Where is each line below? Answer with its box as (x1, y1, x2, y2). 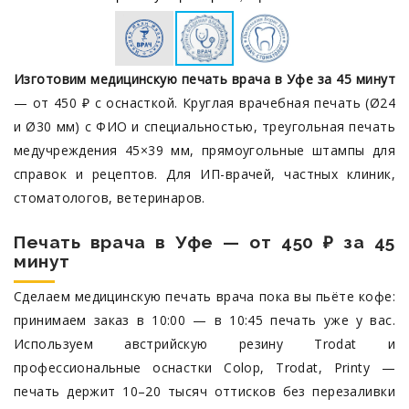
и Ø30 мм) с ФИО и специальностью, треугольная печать (14, 118, 395, 135)
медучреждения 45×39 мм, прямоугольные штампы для (14, 142, 395, 159)
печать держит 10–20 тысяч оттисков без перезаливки (14, 383, 395, 400)
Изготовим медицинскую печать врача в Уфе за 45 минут (14, 70, 395, 88)
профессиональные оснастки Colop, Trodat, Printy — (14, 359, 395, 376)
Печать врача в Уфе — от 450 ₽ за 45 (14, 232, 395, 253)
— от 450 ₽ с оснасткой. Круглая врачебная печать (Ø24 (14, 94, 395, 111)
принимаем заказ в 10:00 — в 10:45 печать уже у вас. (14, 311, 395, 329)
